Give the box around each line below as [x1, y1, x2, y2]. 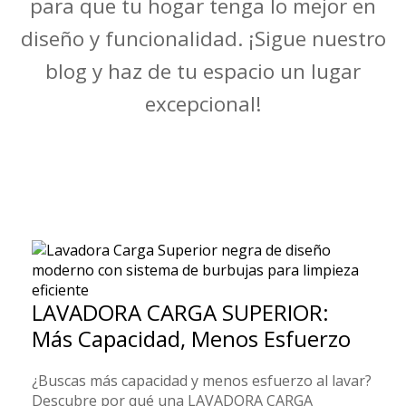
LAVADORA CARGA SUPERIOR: [32, 297, 329, 327]
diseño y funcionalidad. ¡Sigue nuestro [20, 24, 386, 53]
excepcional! [144, 90, 262, 118]
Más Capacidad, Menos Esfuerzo [32, 324, 351, 353]
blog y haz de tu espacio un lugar [45, 57, 361, 85]
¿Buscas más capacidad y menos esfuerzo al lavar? [32, 371, 372, 391]
